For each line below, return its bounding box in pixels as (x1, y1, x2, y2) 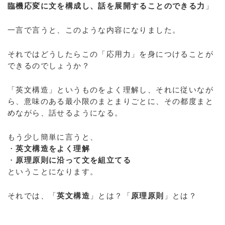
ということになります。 (8, 167, 98, 176)
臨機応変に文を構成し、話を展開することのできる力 (8, 2, 205, 10)
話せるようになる (49, 108, 115, 117)
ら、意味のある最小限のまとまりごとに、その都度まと (8, 97, 213, 105)
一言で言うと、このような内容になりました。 (8, 26, 181, 34)
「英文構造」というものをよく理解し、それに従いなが (8, 85, 213, 94)
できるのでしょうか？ (8, 61, 90, 70)
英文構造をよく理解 (16, 144, 90, 153)
